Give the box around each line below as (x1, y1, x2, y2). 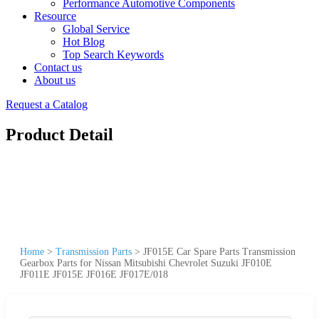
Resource (34, 10, 76, 22)
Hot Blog (63, 36, 105, 48)
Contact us (34, 61, 82, 73)
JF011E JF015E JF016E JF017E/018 (20, 268, 168, 280)
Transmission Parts (56, 246, 132, 257)
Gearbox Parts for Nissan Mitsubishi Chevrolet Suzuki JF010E (20, 257, 272, 268)
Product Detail (6, 125, 113, 144)
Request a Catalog (6, 98, 88, 110)
